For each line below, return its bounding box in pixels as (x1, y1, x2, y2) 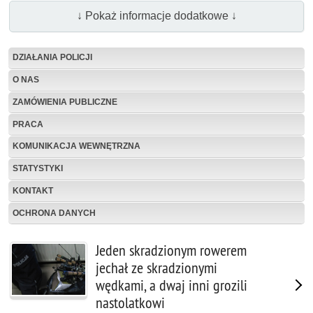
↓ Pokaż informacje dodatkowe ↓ (76, 10, 237, 22)
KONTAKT (13, 186, 53, 196)
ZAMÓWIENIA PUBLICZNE (13, 96, 117, 107)
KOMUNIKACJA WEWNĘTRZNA (13, 141, 140, 152)
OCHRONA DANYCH (13, 208, 96, 218)
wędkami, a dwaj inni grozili (96, 276, 247, 296)
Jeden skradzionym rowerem (96, 241, 247, 261)
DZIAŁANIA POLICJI (13, 52, 92, 63)
